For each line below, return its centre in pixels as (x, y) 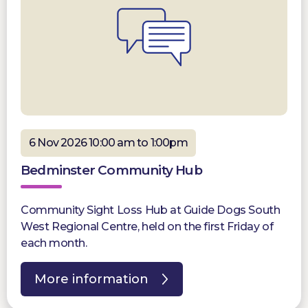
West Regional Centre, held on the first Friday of (147, 227)
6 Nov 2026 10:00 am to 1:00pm (108, 143)
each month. (54, 243)
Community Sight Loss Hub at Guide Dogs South (151, 210)
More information (91, 279)
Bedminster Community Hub (111, 170)
